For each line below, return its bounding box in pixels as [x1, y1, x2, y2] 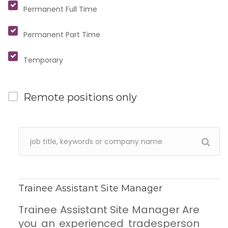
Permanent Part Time [23, 30, 100, 40]
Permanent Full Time [23, 4, 97, 15]
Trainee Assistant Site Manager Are [18, 203, 199, 217]
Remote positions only [23, 91, 137, 104]
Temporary [23, 55, 63, 66]
